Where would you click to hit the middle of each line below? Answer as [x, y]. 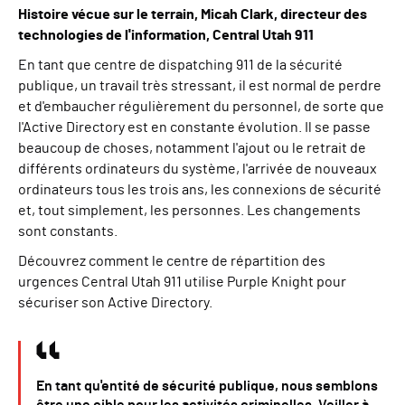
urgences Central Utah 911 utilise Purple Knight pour [182, 282]
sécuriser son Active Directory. [115, 303]
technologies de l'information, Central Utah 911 [166, 35]
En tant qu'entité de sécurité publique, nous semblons [207, 386]
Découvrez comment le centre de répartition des [172, 261]
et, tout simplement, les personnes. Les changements [189, 211]
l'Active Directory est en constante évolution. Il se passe [194, 127]
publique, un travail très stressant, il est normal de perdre [200, 86]
